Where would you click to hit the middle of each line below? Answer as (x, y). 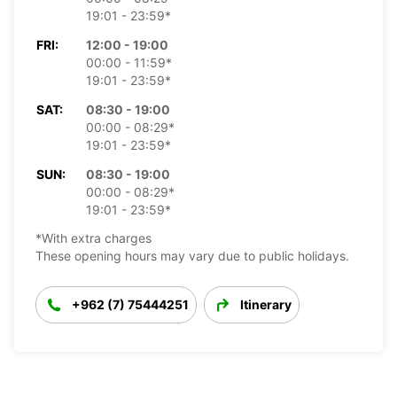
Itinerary (266, 304)
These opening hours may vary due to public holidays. (192, 255)
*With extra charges (93, 237)
